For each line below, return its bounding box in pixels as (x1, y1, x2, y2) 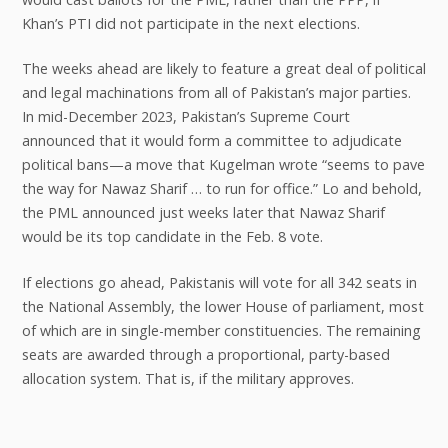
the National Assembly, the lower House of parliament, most (21, 296, 424, 316)
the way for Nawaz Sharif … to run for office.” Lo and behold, (21, 179, 422, 199)
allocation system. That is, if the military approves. (21, 368, 354, 388)
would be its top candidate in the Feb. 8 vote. (21, 227, 323, 247)
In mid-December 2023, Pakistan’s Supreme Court (21, 107, 350, 127)
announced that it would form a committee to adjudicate (21, 131, 402, 151)
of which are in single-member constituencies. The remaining (21, 320, 421, 340)
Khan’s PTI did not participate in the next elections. (21, 13, 360, 33)
